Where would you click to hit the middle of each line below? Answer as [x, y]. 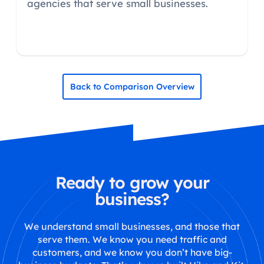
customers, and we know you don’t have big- [132, 252]
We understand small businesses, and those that [132, 226]
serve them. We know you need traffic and [132, 239]
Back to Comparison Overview [132, 86]
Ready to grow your [132, 182]
